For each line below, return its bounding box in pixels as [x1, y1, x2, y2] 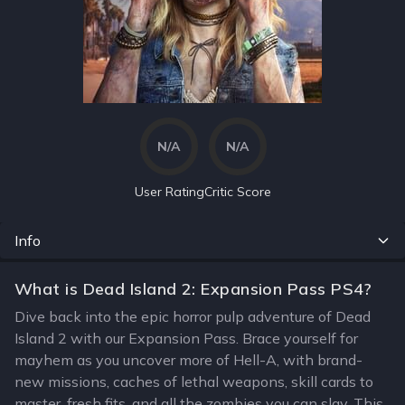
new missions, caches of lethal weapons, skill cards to [14, 372, 373, 391]
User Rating [134, 184, 204, 200]
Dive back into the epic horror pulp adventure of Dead [14, 307, 371, 325]
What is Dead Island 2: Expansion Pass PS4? [14, 278, 372, 299]
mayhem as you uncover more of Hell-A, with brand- [14, 351, 363, 369]
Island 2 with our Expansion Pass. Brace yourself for [14, 329, 358, 347]
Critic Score [203, 184, 271, 200]
